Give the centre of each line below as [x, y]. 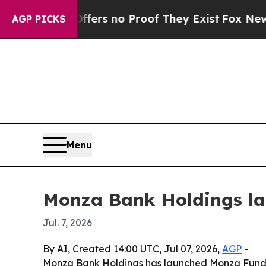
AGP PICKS [39, 19]
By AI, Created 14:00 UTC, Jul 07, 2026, [132, 249]
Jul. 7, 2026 [67, 223]
